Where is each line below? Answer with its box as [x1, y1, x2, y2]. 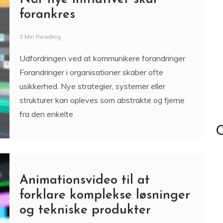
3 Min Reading [19, 33, 61, 40]
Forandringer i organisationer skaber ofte [19, 67, 163, 77]
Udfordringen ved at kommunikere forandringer [19, 53, 185, 63]
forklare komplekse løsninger [19, 189, 190, 202]
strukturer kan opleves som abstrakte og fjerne [19, 95, 185, 105]
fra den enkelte [19, 109, 73, 119]
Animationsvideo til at [19, 174, 150, 187]
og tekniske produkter [19, 204, 151, 217]
